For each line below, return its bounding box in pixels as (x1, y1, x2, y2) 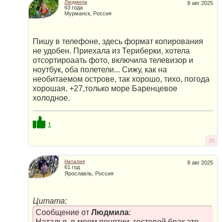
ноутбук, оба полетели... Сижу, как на (33, 65, 167, 74)
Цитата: (33, 197, 67, 206)
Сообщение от (35, 208, 91, 217)
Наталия (64, 158, 85, 164)
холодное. (33, 93, 70, 102)
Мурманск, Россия (64, 10, 111, 17)
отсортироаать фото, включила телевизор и (33, 55, 193, 64)
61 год (64, 164, 80, 170)
